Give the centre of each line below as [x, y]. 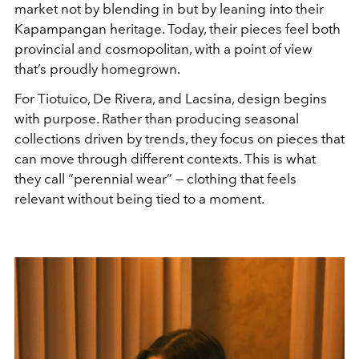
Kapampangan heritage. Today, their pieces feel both [177, 28]
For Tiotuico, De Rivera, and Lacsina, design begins [171, 98]
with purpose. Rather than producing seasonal [157, 118]
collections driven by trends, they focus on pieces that [179, 138]
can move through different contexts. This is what [165, 158]
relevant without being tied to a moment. [139, 198]
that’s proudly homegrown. [97, 69]
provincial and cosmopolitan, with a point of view [163, 48]
